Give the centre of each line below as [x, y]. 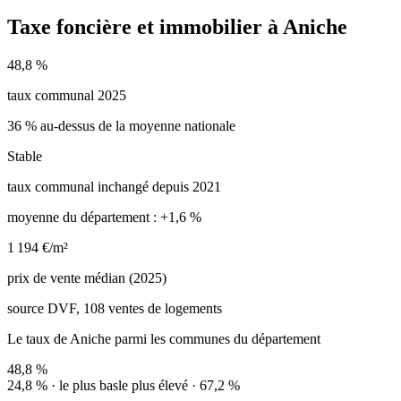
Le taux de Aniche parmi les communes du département [164, 338]
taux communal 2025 [67, 95]
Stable [25, 156]
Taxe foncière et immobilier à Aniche [177, 26]
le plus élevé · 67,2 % [179, 385]
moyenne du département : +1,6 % [104, 217]
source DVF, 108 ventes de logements [115, 308]
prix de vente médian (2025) [87, 277]
